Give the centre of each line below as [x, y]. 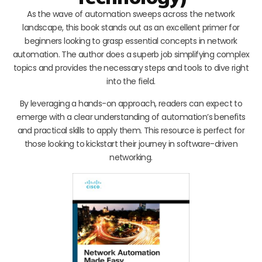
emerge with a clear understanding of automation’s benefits [131, 117]
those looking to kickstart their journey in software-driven [131, 144]
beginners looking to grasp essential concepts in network [131, 41]
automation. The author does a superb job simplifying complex [131, 54]
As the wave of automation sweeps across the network [131, 14]
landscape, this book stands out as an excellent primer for [131, 27]
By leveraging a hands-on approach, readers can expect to [131, 103]
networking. [131, 157]
